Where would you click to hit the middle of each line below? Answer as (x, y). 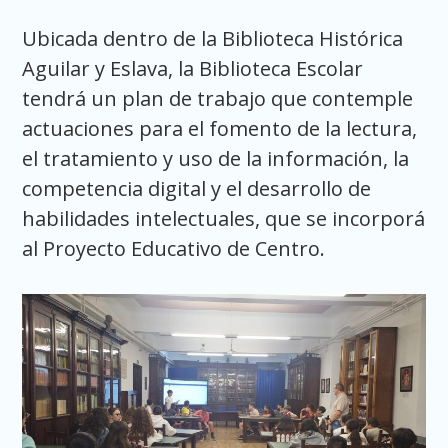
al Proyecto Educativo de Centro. (174, 248)
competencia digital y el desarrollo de (197, 188)
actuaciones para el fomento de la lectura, (220, 128)
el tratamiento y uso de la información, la (216, 158)
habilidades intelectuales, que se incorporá (224, 218)
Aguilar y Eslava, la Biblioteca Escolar (193, 68)
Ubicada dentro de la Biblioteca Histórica (213, 38)
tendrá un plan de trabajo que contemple (218, 98)
